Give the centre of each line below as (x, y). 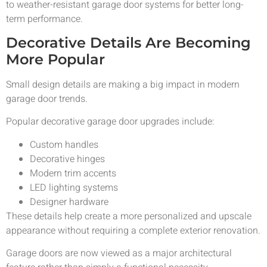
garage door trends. (47, 99)
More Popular (55, 60)
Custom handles (64, 145)
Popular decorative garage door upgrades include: (110, 122)
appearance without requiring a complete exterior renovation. (133, 230)
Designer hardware (69, 202)
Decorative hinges (67, 159)
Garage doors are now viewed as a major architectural (119, 254)
